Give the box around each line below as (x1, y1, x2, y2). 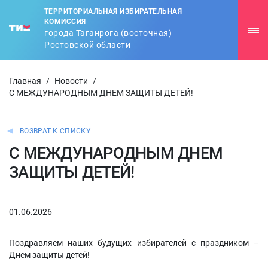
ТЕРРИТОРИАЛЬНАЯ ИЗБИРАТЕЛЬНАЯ (44, 7, 182, 16)
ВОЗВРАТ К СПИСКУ (20, 127, 91, 135)
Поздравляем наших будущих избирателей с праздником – (9, 238, 259, 248)
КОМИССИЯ (44, 17, 86, 26)
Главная (9, 76, 41, 86)
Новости (54, 76, 88, 86)
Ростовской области (44, 40, 130, 50)
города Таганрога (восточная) (44, 28, 172, 38)
